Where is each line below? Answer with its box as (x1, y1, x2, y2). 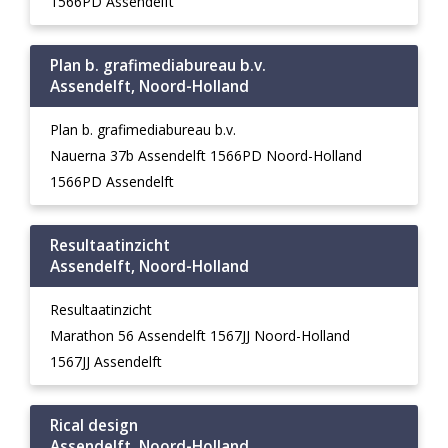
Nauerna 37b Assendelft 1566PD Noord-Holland (50, 146, 362, 165)
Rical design (50, 415, 138, 436)
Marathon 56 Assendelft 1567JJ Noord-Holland (50, 326, 350, 345)
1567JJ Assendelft (50, 352, 162, 371)
